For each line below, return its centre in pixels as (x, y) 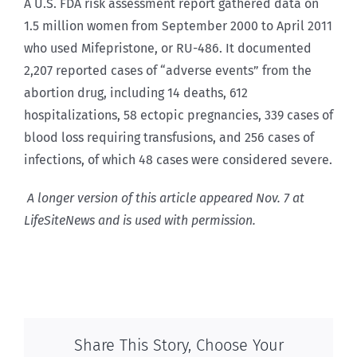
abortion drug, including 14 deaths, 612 (136, 92)
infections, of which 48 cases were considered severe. (178, 159)
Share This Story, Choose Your (178, 345)
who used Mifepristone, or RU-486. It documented (168, 48)
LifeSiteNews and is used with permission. (140, 220)
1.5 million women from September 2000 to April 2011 (178, 25)
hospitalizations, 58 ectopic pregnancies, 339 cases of (178, 115)
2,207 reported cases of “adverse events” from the (168, 70)
